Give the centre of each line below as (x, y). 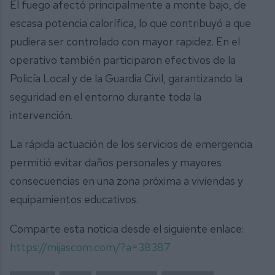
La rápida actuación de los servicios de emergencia (131, 144)
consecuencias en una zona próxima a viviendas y (126, 181)
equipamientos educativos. (74, 199)
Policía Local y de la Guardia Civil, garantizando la (126, 78)
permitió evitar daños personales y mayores (116, 163)
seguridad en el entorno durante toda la (106, 96)
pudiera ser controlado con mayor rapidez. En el (125, 41)
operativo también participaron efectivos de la (123, 60)
